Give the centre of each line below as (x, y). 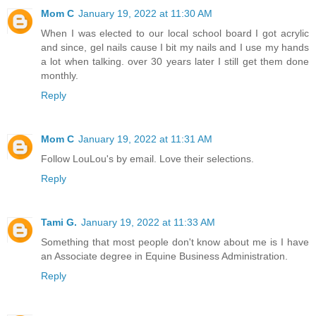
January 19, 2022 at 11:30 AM (145, 13)
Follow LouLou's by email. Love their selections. (147, 158)
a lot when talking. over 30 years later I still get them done (175, 61)
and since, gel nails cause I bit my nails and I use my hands (175, 47)
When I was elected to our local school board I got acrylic (175, 33)
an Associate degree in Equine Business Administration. (164, 256)
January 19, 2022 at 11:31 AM (145, 139)
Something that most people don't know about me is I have (175, 242)
